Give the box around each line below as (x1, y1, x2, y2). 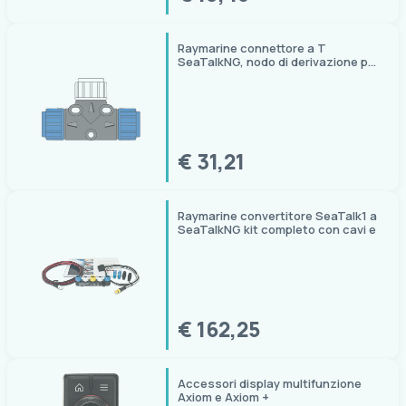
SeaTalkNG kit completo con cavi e (178, 221, 376, 238)
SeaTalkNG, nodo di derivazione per (178, 53, 380, 71)
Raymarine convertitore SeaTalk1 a (178, 208, 377, 225)
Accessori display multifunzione (178, 375, 362, 392)
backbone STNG (178, 67, 272, 84)
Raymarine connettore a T (178, 40, 326, 57)
